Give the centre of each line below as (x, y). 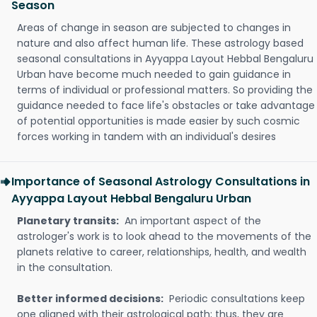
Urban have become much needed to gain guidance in (154, 74)
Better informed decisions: (90, 299)
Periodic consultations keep (236, 299)
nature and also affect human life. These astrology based (160, 43)
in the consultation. (65, 267)
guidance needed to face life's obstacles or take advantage (166, 105)
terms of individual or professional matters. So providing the (165, 90)
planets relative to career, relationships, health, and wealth (162, 252)
